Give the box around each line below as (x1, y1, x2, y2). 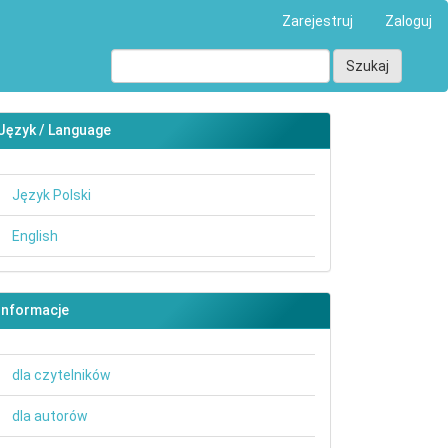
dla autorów (12, 408, 88, 424)
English (12, 228, 58, 244)
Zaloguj (385, 13, 432, 29)
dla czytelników (12, 367, 111, 383)
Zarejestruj (282, 13, 353, 29)
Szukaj (346, 58, 389, 74)
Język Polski (12, 187, 91, 203)
